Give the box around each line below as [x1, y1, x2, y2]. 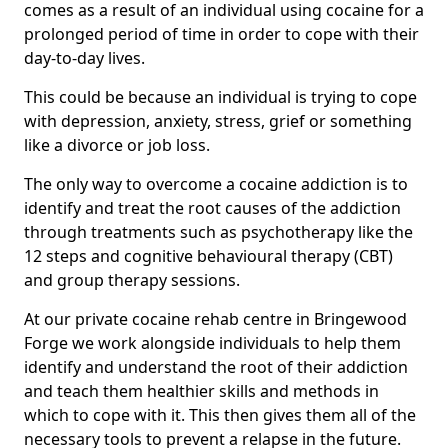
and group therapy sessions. [24, 268, 240, 291]
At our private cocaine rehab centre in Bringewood [24, 307, 407, 330]
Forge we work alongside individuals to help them [24, 331, 401, 354]
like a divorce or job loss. [24, 133, 210, 156]
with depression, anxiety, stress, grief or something [24, 109, 412, 132]
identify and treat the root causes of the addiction [24, 196, 401, 219]
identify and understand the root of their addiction [24, 355, 408, 378]
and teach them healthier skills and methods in [24, 379, 379, 402]
